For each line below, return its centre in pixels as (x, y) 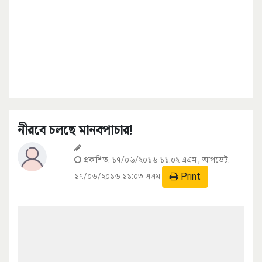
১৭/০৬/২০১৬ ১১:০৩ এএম (117, 176)
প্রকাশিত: (96, 160)
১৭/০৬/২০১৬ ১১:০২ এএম (155, 160)
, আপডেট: (214, 160)
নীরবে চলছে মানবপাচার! (75, 130)
